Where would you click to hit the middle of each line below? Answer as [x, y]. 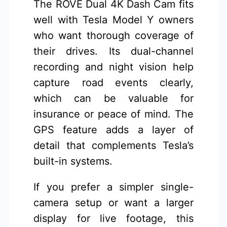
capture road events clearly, [113, 83]
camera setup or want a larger [113, 203]
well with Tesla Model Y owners [113, 20]
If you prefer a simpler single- [113, 187]
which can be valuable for [113, 99]
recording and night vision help [113, 67]
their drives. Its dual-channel [113, 51]
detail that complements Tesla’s [113, 146]
